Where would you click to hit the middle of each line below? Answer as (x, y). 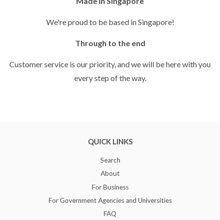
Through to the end (110, 43)
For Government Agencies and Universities (110, 200)
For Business (110, 187)
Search (110, 160)
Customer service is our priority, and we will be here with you (110, 64)
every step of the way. (110, 78)
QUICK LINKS (110, 141)
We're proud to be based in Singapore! (110, 22)
